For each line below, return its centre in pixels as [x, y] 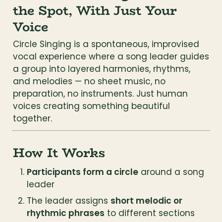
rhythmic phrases [65, 213]
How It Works [59, 153]
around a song [171, 172]
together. [32, 118]
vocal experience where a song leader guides [111, 56]
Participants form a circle [82, 172]
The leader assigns [68, 201]
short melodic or [146, 201]
